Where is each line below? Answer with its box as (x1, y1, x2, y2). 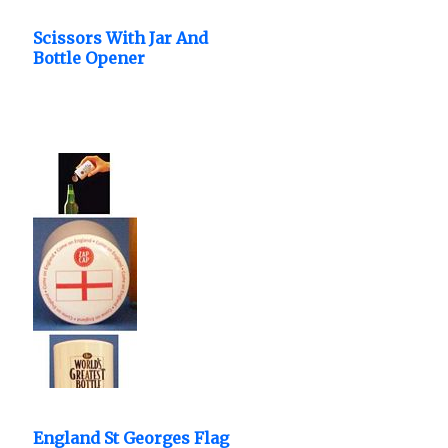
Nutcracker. (32, 70, 128, 90)
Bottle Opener (32, 48, 145, 68)
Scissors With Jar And (32, 28, 208, 48)
